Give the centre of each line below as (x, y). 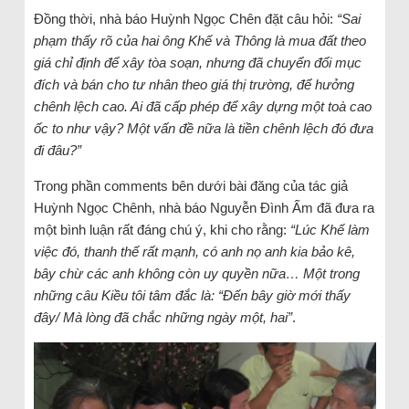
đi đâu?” (57, 150)
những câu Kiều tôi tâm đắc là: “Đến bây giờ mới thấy (192, 295)
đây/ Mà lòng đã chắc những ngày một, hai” (163, 317)
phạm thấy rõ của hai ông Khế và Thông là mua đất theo (199, 40)
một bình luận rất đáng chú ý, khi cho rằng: (162, 229)
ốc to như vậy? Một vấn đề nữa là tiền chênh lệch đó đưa (203, 128)
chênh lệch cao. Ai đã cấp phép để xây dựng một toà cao (202, 106)
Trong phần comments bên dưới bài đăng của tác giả (190, 185)
